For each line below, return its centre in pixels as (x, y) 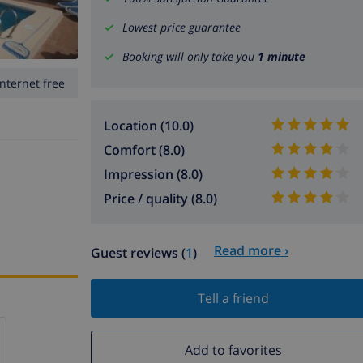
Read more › (251, 251)
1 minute (282, 57)
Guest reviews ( (138, 253)
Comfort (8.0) (144, 150)
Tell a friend (233, 299)
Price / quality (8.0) (160, 199)
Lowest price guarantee (181, 28)
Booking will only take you (190, 57)
